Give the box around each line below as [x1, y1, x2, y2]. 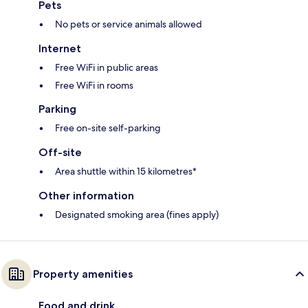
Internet [38, 42, 81, 56]
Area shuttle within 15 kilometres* [55, 165, 197, 178]
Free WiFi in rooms [55, 79, 133, 92]
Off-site [38, 146, 82, 159]
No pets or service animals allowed [55, 18, 202, 31]
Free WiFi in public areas [55, 61, 158, 74]
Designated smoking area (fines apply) [55, 208, 219, 221]
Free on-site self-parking [55, 122, 161, 135]
